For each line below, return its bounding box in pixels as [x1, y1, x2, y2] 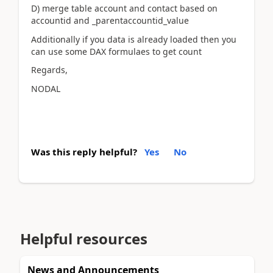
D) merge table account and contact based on [31, 2, 218, 14]
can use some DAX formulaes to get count [31, 45, 202, 57]
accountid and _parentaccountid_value [31, 15, 189, 26]
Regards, [31, 64, 68, 76]
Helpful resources [20, 228, 147, 249]
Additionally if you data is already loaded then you [31, 33, 236, 45]
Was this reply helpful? [31, 146, 137, 158]
